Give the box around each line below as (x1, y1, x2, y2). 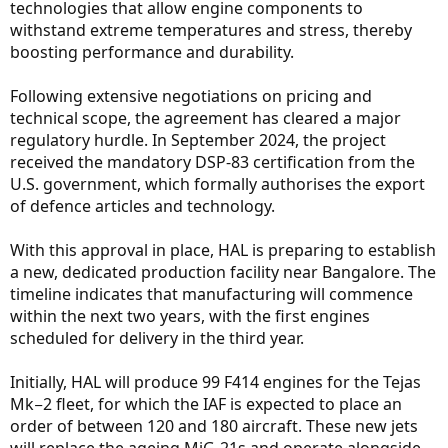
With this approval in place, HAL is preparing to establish (10, 239, 436, 262)
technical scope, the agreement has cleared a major (10, 107, 401, 130)
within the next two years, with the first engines (10, 305, 370, 328)
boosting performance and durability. (10, 41, 294, 64)
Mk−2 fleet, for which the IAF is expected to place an (10, 393, 402, 416)
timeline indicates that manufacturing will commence (10, 283, 413, 306)
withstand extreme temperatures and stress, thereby (10, 19, 412, 42)
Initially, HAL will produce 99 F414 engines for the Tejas (10, 371, 421, 394)
